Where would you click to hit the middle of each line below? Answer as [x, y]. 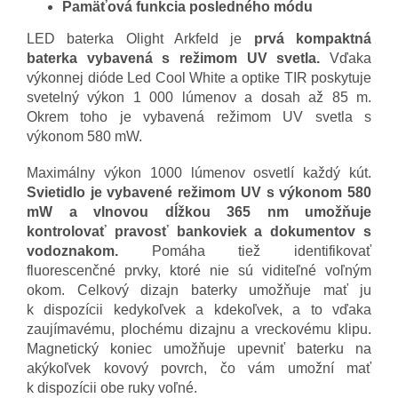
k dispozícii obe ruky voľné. [112, 387]
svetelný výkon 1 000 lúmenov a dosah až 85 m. [199, 97]
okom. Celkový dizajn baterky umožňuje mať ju [199, 290]
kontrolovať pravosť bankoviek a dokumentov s [199, 231]
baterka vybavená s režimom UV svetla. [174, 58]
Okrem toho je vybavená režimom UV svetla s [199, 116]
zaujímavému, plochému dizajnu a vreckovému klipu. [199, 329]
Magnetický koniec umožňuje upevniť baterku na [199, 348]
